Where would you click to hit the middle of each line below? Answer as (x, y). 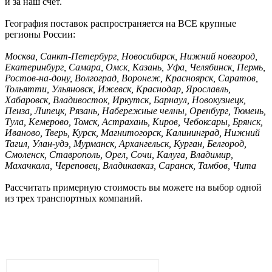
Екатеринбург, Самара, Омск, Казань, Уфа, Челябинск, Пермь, (135, 67)
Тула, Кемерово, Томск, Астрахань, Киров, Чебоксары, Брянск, (134, 122)
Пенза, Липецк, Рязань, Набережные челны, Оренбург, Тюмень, (135, 111)
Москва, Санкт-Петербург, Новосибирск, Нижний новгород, (131, 56)
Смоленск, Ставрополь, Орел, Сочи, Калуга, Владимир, (119, 155)
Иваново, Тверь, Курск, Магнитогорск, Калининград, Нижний (132, 133)
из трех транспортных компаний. (74, 199)
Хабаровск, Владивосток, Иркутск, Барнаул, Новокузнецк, (125, 100)
